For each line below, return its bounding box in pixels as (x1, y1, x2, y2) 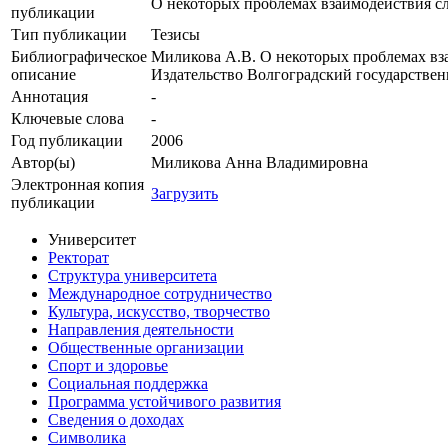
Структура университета (48, 267, 217, 285)
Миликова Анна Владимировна (151, 154, 368, 172)
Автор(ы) (11, 154, 75, 172)
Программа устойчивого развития (48, 393, 281, 411)
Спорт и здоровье (48, 357, 168, 375)
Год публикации (11, 132, 123, 150)
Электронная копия (11, 176, 144, 194)
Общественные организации (48, 339, 244, 357)
